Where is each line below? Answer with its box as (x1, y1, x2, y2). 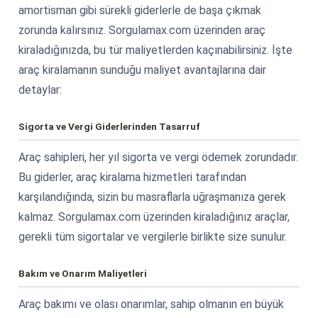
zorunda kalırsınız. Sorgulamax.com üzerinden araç (18, 23, 265, 37)
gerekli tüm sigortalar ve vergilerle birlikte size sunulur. (18, 229, 287, 243)
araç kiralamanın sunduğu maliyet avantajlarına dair (18, 62, 266, 77)
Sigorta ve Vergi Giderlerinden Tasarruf (18, 120, 200, 132)
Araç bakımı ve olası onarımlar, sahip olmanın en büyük (18, 297, 284, 311)
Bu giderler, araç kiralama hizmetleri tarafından (18, 170, 246, 184)
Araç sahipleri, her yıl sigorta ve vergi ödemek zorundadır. (18, 150, 298, 164)
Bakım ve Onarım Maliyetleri (18, 267, 147, 279)
